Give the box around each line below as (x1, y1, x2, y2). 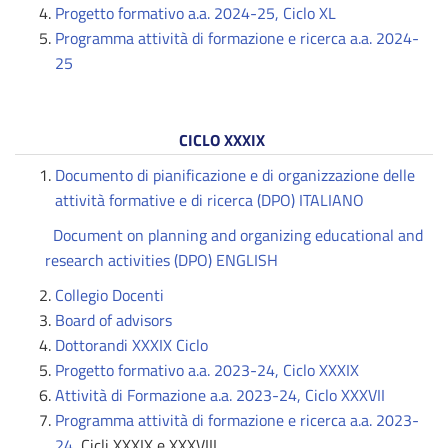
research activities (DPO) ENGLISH (45, 248, 278, 272)
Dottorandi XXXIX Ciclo (55, 333, 208, 357)
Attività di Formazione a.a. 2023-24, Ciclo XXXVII (55, 383, 389, 407)
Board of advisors (55, 308, 172, 332)
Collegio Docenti (55, 283, 164, 307)
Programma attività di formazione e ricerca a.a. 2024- (55, 26, 419, 50)
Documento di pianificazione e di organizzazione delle (55, 163, 415, 187)
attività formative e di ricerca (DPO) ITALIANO (55, 188, 364, 212)
